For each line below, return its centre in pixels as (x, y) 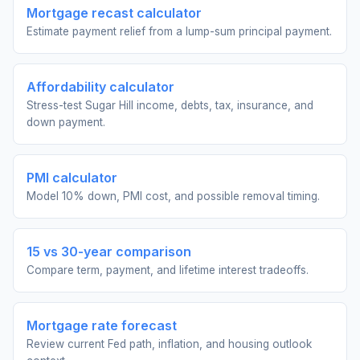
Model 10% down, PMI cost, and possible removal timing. (173, 196)
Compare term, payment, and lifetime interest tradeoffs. (168, 270)
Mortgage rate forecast (102, 325)
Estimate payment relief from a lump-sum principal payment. (179, 31)
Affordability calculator (100, 87)
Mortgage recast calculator (114, 13)
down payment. (66, 122)
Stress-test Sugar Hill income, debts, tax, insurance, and (170, 105)
